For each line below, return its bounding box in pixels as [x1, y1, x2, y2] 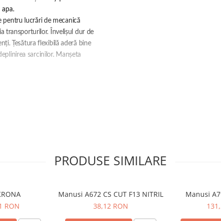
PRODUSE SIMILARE [54, 152, 167, 169]
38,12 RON [93, 201, 128, 211]
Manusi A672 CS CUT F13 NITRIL [58, 189, 163, 199]
